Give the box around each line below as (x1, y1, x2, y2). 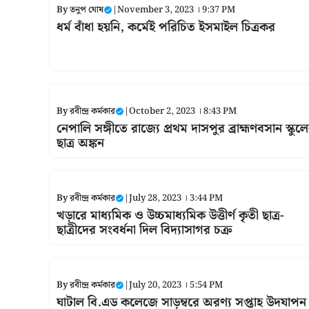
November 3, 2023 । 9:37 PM (117, 2, 235, 17)
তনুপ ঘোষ (70, 2, 103, 17)
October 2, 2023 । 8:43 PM (129, 103, 237, 119)
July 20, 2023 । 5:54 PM (129, 277, 223, 292)
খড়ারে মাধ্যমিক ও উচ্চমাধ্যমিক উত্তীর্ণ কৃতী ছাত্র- (57, 205, 284, 226)
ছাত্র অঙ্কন (57, 132, 104, 153)
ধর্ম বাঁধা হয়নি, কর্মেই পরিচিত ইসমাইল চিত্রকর (57, 17, 275, 37)
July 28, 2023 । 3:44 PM (129, 190, 223, 206)
